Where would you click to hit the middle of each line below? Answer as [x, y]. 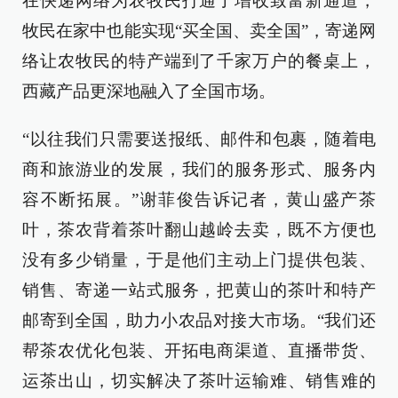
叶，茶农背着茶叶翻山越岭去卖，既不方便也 [199, 230]
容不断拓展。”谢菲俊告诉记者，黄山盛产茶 [199, 199]
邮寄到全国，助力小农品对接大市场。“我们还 [199, 320]
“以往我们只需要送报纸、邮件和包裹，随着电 [199, 139]
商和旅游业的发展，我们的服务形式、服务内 [199, 169]
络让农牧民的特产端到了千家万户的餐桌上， [199, 61]
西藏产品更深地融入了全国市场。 [149, 91]
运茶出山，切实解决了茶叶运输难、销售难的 [199, 381]
